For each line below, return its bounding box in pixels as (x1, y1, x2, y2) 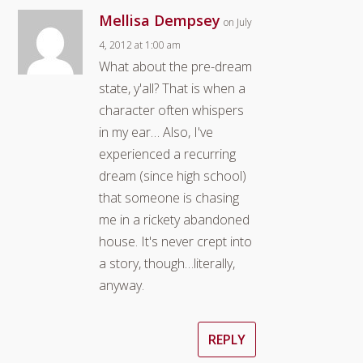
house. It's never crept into (99, 232, 253, 250)
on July (224, 15, 253, 29)
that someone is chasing (99, 188, 240, 207)
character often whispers (99, 100, 245, 119)
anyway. (99, 275, 145, 294)
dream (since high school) (99, 166, 247, 185)
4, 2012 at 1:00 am (99, 37, 181, 52)
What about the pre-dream (99, 57, 253, 75)
